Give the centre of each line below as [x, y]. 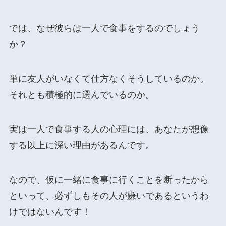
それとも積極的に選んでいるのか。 [81, 95]
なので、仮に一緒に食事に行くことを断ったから [109, 179]
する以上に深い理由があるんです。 [81, 145]
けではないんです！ [50, 212]
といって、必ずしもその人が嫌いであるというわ [109, 195]
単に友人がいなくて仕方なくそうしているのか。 [109, 79]
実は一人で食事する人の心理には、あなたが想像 [109, 129]
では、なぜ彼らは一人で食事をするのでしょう [104, 29]
